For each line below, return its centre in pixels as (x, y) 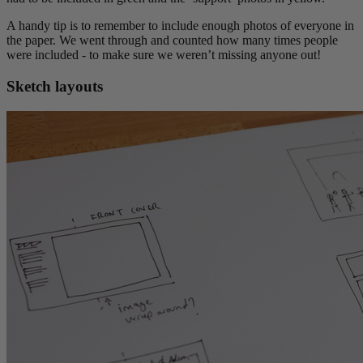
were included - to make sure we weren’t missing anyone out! (164, 55)
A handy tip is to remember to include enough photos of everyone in (180, 26)
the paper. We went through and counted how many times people (172, 41)
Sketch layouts (55, 86)
